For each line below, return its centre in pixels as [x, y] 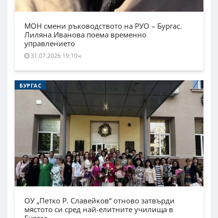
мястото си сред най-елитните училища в [99, 209]
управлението [50, 44]
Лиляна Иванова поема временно [85, 35]
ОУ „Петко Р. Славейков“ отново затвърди [100, 201]
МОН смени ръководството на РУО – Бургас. [103, 26]
